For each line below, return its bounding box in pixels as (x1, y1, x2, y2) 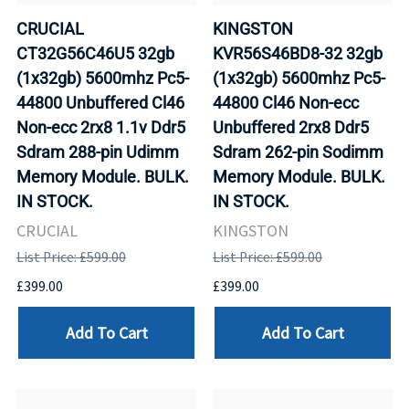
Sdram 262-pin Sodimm (213, 142, 383, 163)
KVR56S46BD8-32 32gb (213, 44, 383, 64)
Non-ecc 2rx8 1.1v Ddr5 (16, 118, 185, 138)
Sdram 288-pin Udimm (16, 142, 179, 163)
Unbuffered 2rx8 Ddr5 (213, 118, 369, 138)
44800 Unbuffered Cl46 (16, 93, 184, 113)
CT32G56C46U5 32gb (16, 44, 174, 64)
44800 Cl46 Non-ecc (213, 93, 359, 113)
